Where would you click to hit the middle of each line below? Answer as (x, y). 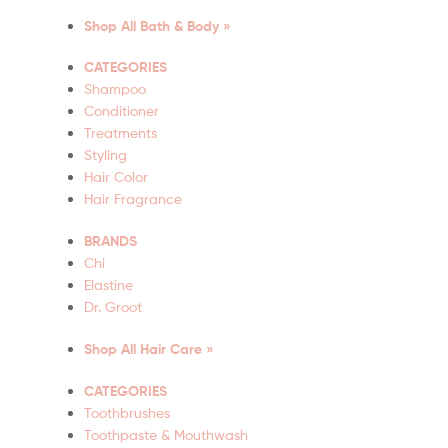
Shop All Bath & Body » (157, 25)
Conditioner (121, 111)
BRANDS (110, 241)
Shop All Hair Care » (149, 349)
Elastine (108, 285)
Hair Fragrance (133, 199)
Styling (105, 155)
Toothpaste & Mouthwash (166, 434)
